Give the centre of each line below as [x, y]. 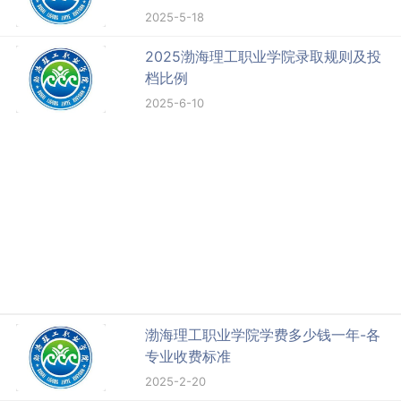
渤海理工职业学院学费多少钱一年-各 [263, 335]
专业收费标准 [188, 357]
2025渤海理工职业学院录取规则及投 [264, 57]
